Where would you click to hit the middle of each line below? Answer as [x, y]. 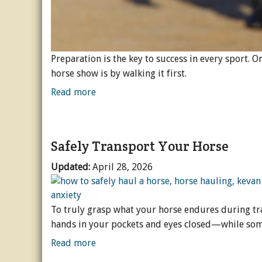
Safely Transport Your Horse [140, 146]
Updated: [72, 167]
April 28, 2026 [123, 167]
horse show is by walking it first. [119, 74]
